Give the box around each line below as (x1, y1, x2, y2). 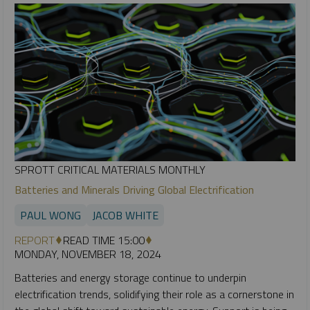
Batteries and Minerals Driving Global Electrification (15, 181, 254, 198)
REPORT (15, 231, 55, 248)
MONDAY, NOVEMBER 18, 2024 (15, 245, 161, 262)
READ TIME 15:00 (63, 231, 145, 248)
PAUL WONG (20, 206, 81, 224)
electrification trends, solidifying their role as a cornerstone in (15, 285, 294, 302)
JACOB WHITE (92, 206, 158, 224)
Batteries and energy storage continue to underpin (15, 268, 246, 286)
